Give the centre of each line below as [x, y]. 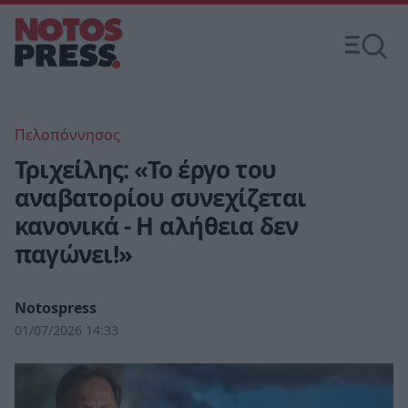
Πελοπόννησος [67, 135]
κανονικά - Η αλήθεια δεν [157, 226]
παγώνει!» [73, 254]
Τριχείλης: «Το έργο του [146, 169]
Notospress [56, 308]
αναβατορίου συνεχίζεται [161, 198]
